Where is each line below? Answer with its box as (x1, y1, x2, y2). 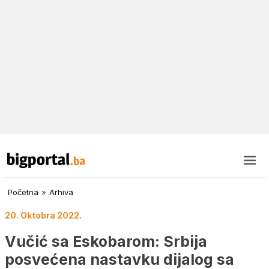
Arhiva (49, 187, 73, 198)
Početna (8, 187, 38, 198)
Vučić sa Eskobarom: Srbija (5, 232, 207, 250)
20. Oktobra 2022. (5, 210, 82, 221)
